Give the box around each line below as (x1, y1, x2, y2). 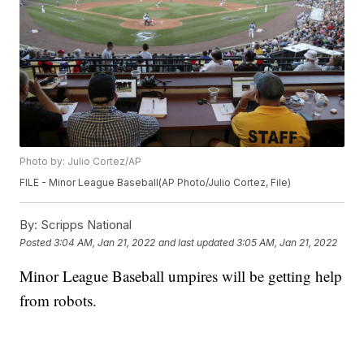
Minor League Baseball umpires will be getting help (19, 266, 343, 287)
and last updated (158, 236, 235, 249)
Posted (19, 236, 54, 249)
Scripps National (37, 217, 132, 233)
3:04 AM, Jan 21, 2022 (54, 236, 156, 249)
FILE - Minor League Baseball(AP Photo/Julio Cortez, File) (19, 176, 292, 189)
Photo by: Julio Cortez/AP (19, 155, 142, 168)
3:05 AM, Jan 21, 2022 (236, 236, 338, 249)
